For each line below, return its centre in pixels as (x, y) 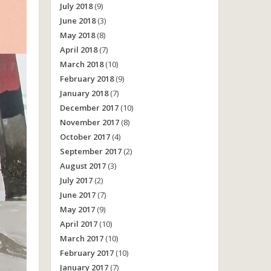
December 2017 (89, 108)
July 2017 (76, 180)
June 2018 (77, 21)
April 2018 (78, 50)
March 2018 (81, 64)
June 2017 (77, 195)
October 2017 (85, 137)
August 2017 (83, 166)
